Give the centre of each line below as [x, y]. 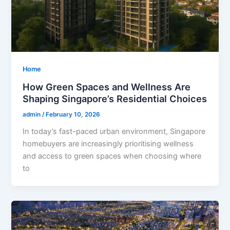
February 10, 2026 [73, 114]
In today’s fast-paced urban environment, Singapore [114, 131]
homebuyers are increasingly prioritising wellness [108, 143]
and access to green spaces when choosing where [112, 156]
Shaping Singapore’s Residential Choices [115, 99]
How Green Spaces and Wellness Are [107, 87]
